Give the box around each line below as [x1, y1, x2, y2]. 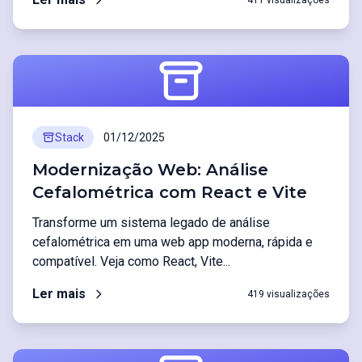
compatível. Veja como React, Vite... [32, 254, 230, 269]
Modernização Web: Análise [32, 160, 268, 179]
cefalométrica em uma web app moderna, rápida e [32, 234, 313, 250]
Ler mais [32, 286, 86, 301]
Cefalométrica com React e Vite [32, 183, 307, 202]
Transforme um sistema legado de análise [32, 215, 270, 230]
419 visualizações [247, 288, 330, 300]
